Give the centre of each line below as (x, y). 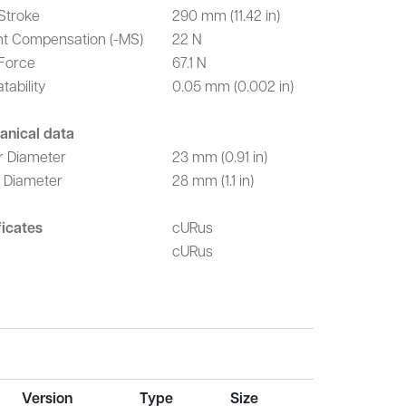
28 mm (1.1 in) (213, 180)
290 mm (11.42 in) (226, 15)
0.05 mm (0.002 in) (232, 86)
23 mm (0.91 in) (219, 156)
